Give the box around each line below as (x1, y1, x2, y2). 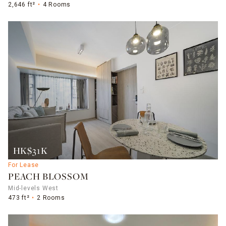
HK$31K (13, 146, 48, 156)
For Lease (8, 161, 39, 169)
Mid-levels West (8, 184, 59, 192)
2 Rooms (37, 194, 65, 201)
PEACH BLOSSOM (8, 172, 89, 182)
